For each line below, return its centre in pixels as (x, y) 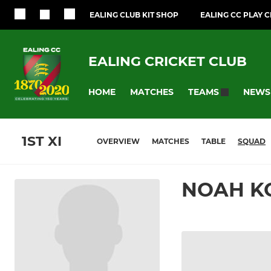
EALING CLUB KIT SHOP (134, 15)
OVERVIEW (118, 142)
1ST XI (42, 142)
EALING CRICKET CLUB (168, 61)
